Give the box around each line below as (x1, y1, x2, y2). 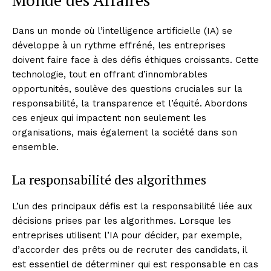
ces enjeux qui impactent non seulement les (12, 112, 206, 123)
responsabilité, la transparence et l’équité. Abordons (12, 97, 247, 109)
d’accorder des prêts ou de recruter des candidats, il (12, 244, 247, 255)
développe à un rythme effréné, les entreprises (12, 39, 226, 51)
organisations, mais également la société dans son (12, 126, 237, 138)
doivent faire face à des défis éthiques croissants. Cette (12, 54, 259, 65)
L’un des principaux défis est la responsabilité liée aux (12, 200, 252, 212)
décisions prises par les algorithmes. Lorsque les (12, 215, 231, 226)
